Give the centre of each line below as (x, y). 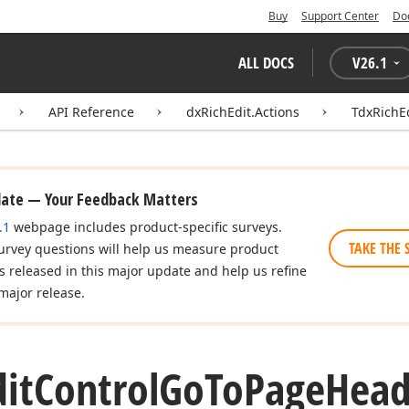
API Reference (91, 112)
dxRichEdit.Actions (243, 112)
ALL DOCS (266, 63)
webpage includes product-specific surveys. (146, 227)
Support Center (340, 16)
